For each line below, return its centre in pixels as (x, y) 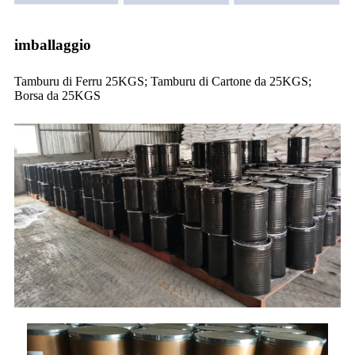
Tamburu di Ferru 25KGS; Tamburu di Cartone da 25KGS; (163, 82)
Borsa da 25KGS (57, 96)
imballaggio (53, 45)
